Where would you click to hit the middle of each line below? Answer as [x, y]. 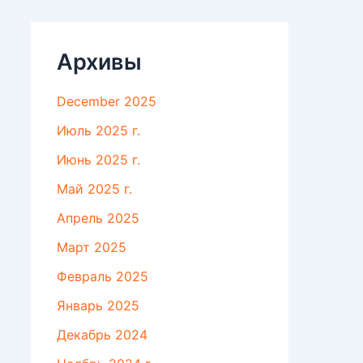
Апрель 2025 [98, 218]
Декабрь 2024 [102, 335]
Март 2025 [92, 248]
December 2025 [107, 102]
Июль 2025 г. [98, 131]
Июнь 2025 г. [98, 160]
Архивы [99, 62]
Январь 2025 [98, 306]
